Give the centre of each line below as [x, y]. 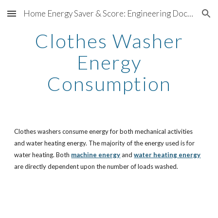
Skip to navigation [180, 18]
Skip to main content [42, 18]
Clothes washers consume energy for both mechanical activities [104, 131]
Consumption [109, 84]
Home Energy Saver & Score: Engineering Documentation [190, 13]
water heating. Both [42, 155]
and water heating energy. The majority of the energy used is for [105, 143]
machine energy [96, 155]
